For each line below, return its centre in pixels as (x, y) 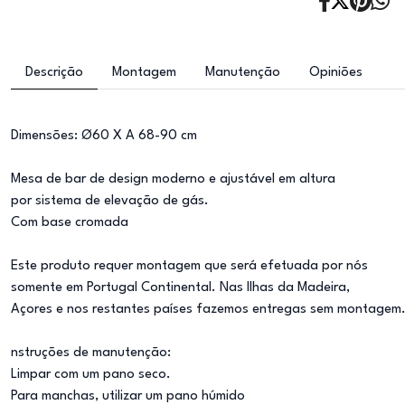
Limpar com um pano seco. (91, 375)
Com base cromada (70, 223)
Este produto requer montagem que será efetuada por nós (189, 266)
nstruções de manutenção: (91, 353)
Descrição (54, 73)
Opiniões (336, 73)
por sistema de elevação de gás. (110, 201)
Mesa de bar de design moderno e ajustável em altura (173, 179)
